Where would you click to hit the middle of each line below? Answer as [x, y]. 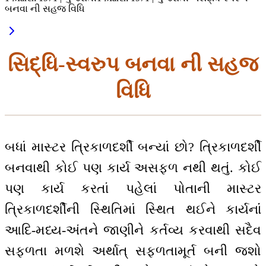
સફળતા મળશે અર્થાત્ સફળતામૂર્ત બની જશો [133, 251]
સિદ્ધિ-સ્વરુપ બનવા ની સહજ [133, 64]
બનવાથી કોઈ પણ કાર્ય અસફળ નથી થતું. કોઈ [133, 168]
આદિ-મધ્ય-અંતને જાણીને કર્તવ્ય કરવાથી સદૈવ [133, 230]
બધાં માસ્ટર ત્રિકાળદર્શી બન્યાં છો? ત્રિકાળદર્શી [133, 147]
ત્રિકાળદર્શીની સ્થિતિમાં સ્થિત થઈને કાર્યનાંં [133, 210]
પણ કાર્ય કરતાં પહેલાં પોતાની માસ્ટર [133, 189]
